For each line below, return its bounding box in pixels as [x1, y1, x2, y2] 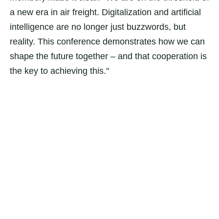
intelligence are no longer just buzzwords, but [10, 22, 186, 32]
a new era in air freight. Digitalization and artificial [10, 7, 201, 17]
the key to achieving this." [10, 66, 109, 76]
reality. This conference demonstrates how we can [10, 37, 205, 46]
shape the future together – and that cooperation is [10, 51, 207, 61]
